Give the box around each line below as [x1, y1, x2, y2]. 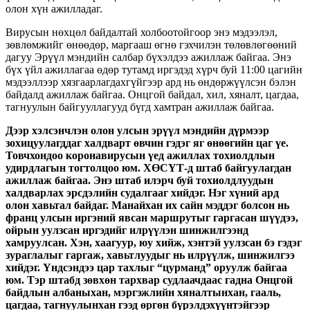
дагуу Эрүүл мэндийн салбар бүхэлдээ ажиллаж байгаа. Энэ [6, 51, 291, 63]
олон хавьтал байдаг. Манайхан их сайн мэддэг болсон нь [6, 199, 289, 211]
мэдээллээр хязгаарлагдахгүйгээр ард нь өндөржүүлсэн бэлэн [6, 75, 296, 88]
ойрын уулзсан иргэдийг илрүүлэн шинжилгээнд [6, 224, 248, 236]
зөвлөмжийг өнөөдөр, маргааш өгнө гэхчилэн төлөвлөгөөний [6, 38, 297, 51]
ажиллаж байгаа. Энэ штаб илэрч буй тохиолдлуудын [6, 174, 273, 186]
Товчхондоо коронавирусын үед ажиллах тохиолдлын [6, 149, 275, 161]
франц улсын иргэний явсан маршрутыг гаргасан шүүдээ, [6, 211, 298, 224]
